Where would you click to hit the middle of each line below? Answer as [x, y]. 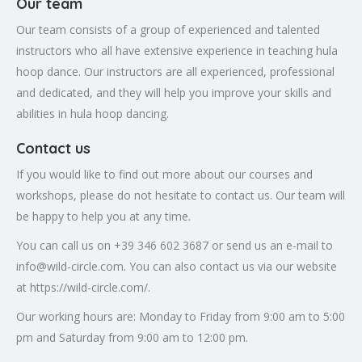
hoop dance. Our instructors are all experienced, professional [175, 71]
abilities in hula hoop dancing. [93, 113]
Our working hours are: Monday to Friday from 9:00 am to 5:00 [181, 316]
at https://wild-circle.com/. [83, 287]
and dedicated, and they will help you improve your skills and [174, 92]
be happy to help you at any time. [103, 216]
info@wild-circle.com [70, 266]
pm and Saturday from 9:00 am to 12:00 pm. [132, 337]
